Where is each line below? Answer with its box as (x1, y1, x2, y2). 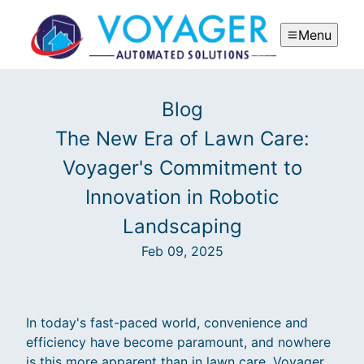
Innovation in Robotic (85, 185, 279, 210)
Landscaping (122, 214, 242, 239)
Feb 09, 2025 (141, 243, 223, 260)
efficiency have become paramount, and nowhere (26, 334, 331, 351)
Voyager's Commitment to (62, 156, 302, 180)
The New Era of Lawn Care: (54, 127, 310, 151)
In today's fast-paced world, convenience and (26, 314, 308, 331)
